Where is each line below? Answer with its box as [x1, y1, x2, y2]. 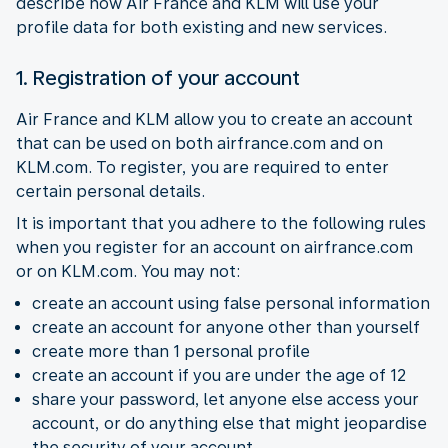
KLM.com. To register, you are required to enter [16, 157, 389, 177]
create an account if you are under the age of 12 [32, 365, 406, 385]
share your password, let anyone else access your [32, 389, 419, 409]
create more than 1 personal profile [32, 341, 310, 361]
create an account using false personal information [32, 293, 430, 313]
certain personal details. [16, 181, 205, 201]
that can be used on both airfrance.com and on [16, 133, 383, 153]
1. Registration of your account [16, 65, 300, 90]
